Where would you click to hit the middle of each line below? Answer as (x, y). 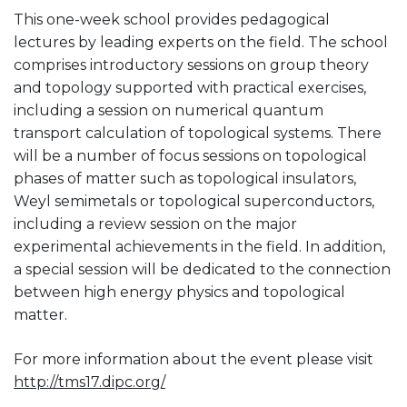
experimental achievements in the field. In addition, (199, 246)
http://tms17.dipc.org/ (89, 382)
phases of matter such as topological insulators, (185, 178)
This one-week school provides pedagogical (172, 19)
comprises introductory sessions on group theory (191, 65)
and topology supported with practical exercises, (190, 87)
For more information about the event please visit (194, 359)
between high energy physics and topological (179, 292)
